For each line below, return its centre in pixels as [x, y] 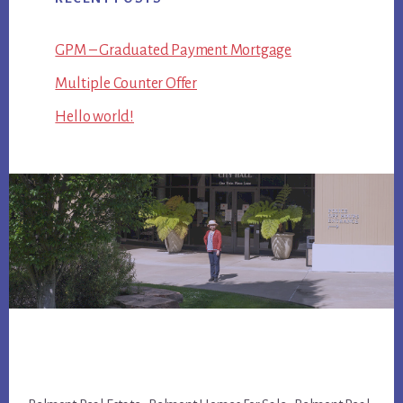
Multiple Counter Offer [126, 84]
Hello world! [94, 117]
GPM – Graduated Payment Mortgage [173, 51]
